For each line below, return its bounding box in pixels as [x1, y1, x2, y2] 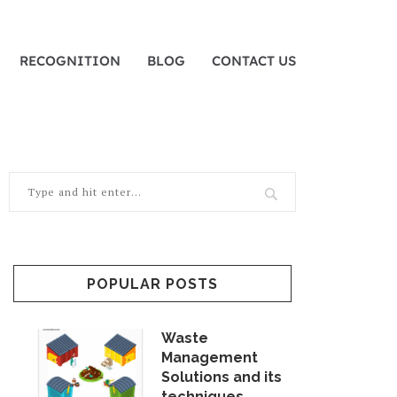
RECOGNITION [19, 52, 121, 69]
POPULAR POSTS [86, 276, 218, 292]
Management [160, 349, 258, 366]
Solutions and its [160, 369, 282, 385]
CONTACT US [212, 52, 296, 69]
